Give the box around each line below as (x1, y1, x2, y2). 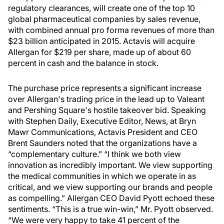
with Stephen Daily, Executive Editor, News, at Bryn (8, 116, 196, 126)
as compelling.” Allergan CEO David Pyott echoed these (8, 193, 214, 203)
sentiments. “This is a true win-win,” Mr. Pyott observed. (8, 204, 213, 214)
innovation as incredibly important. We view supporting (8, 160, 212, 170)
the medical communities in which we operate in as (8, 171, 196, 181)
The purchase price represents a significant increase (8, 83, 201, 93)
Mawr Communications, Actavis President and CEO (8, 127, 197, 137)
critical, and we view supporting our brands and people (8, 182, 212, 192)
